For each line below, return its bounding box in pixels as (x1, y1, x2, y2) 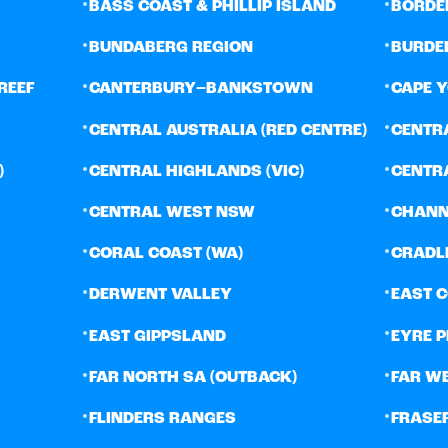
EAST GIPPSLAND (89, 328, 226, 345)
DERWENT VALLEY (89, 287, 232, 304)
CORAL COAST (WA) (89, 246, 243, 263)
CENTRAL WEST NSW (89, 205, 255, 222)
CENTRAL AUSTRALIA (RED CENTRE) (89, 122, 367, 139)
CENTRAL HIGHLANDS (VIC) (89, 163, 304, 180)
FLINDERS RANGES (89, 410, 236, 427)
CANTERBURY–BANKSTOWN (89, 81, 313, 98)
